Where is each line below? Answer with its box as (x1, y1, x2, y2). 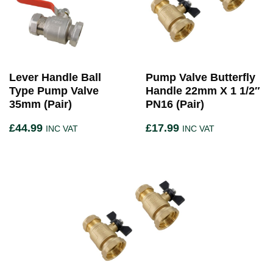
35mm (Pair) (9, 98, 72, 111)
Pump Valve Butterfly (146, 71, 255, 84)
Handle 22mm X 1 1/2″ (146, 85, 260, 97)
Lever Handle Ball (9, 71, 101, 84)
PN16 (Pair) (146, 98, 204, 111)
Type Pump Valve (9, 85, 99, 97)
